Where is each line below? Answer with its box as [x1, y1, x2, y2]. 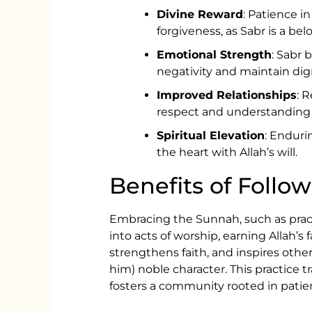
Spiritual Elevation [157, 128, 265, 142]
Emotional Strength [157, 47, 272, 61]
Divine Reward [157, 7, 244, 21]
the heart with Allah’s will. [157, 145, 298, 159]
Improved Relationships [157, 88, 297, 102]
